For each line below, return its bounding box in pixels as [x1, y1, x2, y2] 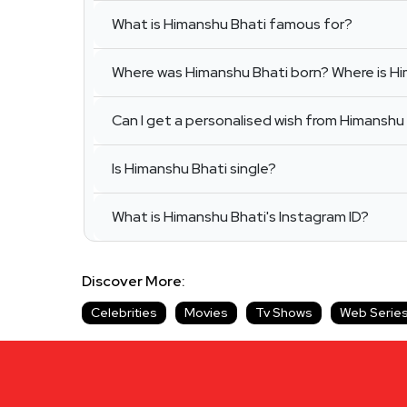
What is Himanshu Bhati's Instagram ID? [112, 207, 369, 227]
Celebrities [91, 304, 157, 322]
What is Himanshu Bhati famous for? [112, 15, 352, 35]
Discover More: [82, 272, 191, 292]
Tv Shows [255, 304, 313, 322]
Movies [184, 304, 228, 322]
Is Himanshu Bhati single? [112, 159, 276, 179]
